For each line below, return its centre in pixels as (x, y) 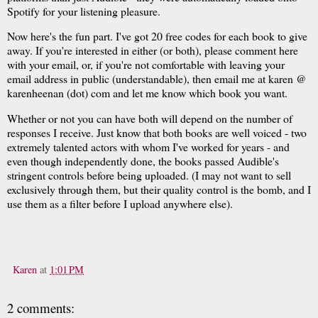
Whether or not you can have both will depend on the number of (150, 119)
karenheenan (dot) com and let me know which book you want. (149, 93)
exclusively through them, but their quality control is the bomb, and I (159, 190)
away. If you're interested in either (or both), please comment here (153, 50)
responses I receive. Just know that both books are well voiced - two (157, 133)
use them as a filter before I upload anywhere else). (120, 204)
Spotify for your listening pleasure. (84, 11)
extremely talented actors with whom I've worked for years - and (148, 147)
